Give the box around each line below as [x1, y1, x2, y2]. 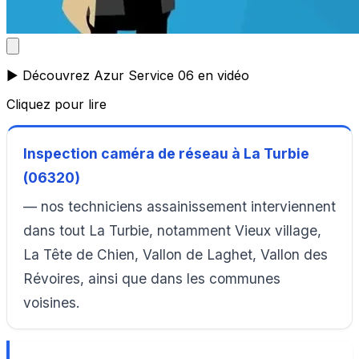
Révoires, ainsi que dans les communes [23, 269, 280, 287]
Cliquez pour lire [6, 96, 107, 113]
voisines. [23, 293, 80, 311]
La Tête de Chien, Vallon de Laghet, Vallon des [23, 245, 328, 263]
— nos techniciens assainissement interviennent [23, 197, 336, 215]
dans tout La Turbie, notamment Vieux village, [23, 221, 321, 239]
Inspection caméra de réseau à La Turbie [23, 144, 309, 162]
